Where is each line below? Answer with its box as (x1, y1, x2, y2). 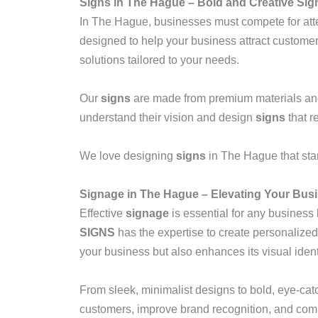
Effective (79, 207, 126, 219)
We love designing (79, 150, 176, 162)
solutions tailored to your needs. (79, 54, 239, 66)
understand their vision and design (79, 111, 256, 124)
